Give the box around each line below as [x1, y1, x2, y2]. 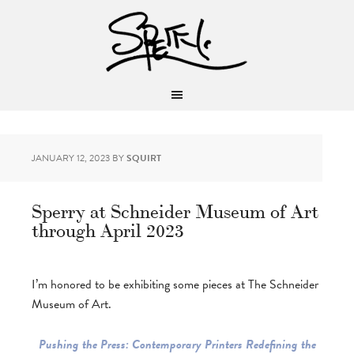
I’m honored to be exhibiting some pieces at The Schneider [32, 275, 318, 294]
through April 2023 [32, 215, 184, 243]
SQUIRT [126, 151, 161, 165]
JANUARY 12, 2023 [32, 151, 110, 165]
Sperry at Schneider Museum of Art [32, 196, 318, 224]
